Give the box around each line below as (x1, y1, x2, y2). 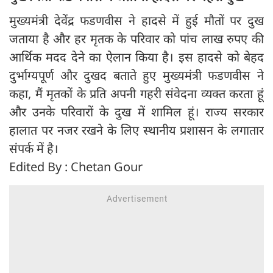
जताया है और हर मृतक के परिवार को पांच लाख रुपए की (9, 30, 264, 48)
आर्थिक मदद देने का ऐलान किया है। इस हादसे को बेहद (9, 49, 264, 66)
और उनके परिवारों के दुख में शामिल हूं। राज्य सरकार (9, 104, 264, 121)
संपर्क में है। (9, 140, 58, 157)
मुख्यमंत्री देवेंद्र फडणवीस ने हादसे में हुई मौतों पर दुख (9, 12, 264, 29)
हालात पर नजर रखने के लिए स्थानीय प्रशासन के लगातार (9, 122, 264, 139)
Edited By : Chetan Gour (9, 158, 143, 175)
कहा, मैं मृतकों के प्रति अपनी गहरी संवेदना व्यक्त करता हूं (9, 85, 264, 102)
